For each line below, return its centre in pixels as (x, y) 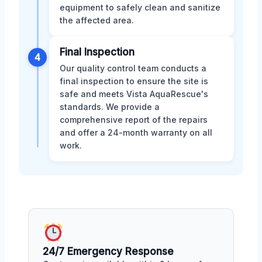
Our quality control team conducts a (133, 68)
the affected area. (97, 20)
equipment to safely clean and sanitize (140, 8)
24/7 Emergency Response (108, 251)
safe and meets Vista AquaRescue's (134, 94)
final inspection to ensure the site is (134, 81)
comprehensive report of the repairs (134, 120)
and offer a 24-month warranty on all (136, 133)
